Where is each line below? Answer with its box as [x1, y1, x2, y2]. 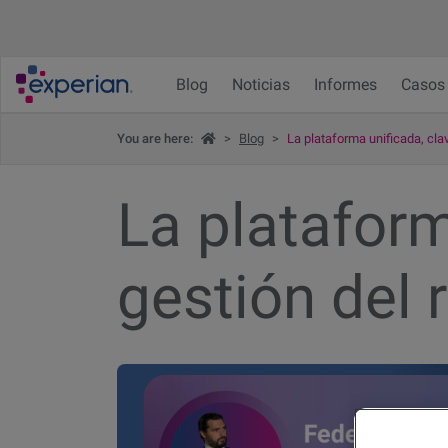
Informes [314, 75, 377, 95]
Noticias [232, 75, 290, 95]
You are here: [117, 131, 196, 147]
